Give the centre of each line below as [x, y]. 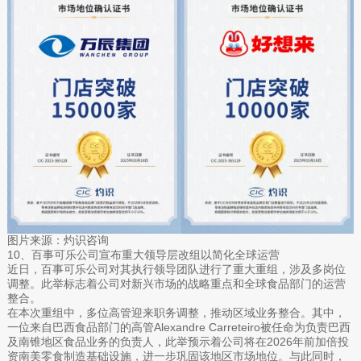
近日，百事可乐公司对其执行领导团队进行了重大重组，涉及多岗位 [176, 269]
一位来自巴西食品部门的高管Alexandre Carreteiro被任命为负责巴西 [178, 327]
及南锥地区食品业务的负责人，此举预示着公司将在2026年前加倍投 [178, 341]
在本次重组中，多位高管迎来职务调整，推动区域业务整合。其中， [176, 312]
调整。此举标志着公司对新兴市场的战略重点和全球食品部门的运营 [176, 283]
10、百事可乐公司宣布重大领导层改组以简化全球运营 [143, 254]
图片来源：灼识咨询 [58, 240]
